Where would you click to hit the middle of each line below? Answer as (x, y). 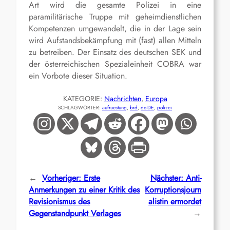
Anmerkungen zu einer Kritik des (84, 190)
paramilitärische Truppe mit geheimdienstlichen (115, 17)
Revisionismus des (59, 202)
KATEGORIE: (83, 99)
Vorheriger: (62, 178)
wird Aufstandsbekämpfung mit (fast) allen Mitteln (115, 41)
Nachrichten (122, 99)
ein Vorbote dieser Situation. (78, 76)
